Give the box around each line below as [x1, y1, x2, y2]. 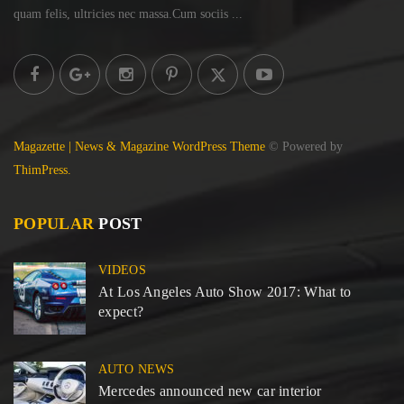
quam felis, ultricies [14, 6, 115, 21]
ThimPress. [14, 162, 71, 177]
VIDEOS [98, 262, 146, 277]
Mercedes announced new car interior [98, 382, 322, 399]
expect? [98, 303, 144, 319]
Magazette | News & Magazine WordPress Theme [14, 139, 265, 153]
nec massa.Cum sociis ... [115, 6, 243, 21]
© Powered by [265, 139, 343, 153]
